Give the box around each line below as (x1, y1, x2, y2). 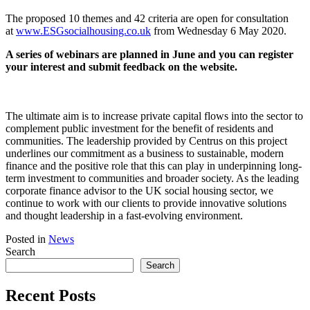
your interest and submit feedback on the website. (6, 60, 237, 73)
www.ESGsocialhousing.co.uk (16, 24, 151, 37)
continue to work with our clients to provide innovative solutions (6, 197, 286, 210)
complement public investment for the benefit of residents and (6, 122, 273, 135)
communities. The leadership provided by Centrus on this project (6, 135, 287, 147)
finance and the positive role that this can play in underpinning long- (6, 160, 302, 172)
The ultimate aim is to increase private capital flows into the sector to (6, 110, 303, 122)
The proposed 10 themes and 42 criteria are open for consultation (6, 12, 289, 24)
